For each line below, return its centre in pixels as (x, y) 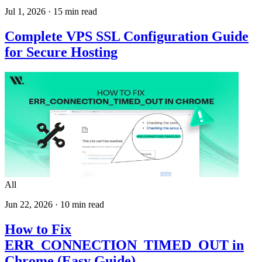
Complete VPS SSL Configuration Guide (127, 37)
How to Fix (38, 229)
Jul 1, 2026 (25, 12)
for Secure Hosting (61, 52)
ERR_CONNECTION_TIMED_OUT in (124, 245)
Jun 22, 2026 (29, 205)
